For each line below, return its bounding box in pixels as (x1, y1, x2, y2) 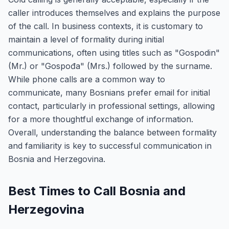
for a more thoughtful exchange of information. (8, 114, 193, 124)
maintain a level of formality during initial (8, 34, 164, 44)
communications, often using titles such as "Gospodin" (8, 48, 220, 58)
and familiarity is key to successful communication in (8, 141, 212, 151)
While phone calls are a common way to (8, 74, 165, 84)
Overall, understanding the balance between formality (8, 127, 217, 138)
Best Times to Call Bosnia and (8, 184, 186, 198)
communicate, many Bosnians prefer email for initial (8, 87, 210, 98)
